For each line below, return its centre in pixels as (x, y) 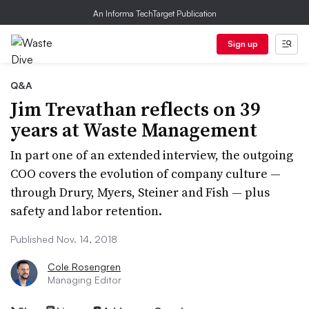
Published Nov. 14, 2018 (64, 239)
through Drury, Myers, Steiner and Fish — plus (140, 192)
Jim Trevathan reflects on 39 (136, 109)
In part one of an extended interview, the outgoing (152, 155)
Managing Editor (84, 280)
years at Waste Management (134, 130)
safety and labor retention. (86, 211)
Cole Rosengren (84, 267)
